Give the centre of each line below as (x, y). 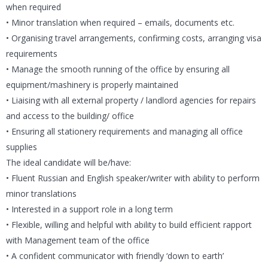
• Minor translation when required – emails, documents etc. (120, 23)
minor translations (41, 194)
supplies (22, 147)
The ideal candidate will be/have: (68, 163)
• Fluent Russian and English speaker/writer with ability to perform (133, 178)
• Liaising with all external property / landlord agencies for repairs (131, 100)
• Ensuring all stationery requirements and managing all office (124, 132)
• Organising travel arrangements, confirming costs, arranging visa (134, 38)
